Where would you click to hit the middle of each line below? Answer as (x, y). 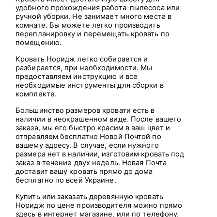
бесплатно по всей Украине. (66, 180)
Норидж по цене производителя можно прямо (99, 205)
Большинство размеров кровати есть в (85, 110)
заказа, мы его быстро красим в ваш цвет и (93, 128)
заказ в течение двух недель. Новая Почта (91, 163)
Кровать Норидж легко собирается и (82, 59)
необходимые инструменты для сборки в (90, 85)
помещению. (39, 42)
